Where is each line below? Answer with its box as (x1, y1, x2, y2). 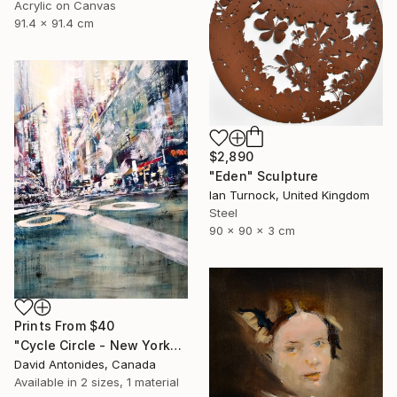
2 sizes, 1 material (81, 375, 179, 390)
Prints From (14, 318, 90, 334)
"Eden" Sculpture (209, 167, 319, 183)
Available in (14, 375, 81, 390)
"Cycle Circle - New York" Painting (169, 338, 182, 354)
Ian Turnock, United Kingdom (209, 187, 370, 202)
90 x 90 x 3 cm (209, 222, 295, 237)
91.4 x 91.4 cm (14, 15, 94, 30)
